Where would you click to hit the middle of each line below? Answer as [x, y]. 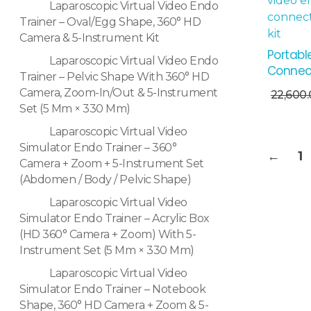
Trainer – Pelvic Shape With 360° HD [115, 77]
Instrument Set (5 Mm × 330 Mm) [107, 251]
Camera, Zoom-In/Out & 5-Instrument [119, 93]
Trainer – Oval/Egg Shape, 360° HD [110, 22]
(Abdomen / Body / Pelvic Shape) [106, 180]
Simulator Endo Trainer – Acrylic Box [115, 219]
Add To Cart [204, 80]
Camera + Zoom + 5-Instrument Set [112, 164]
